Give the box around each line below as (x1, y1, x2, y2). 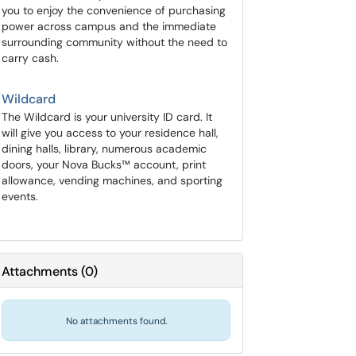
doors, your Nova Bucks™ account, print (2, 157, 206, 172)
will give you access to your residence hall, (2, 126, 219, 140)
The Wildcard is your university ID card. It (2, 110, 212, 124)
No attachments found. (65, 315, 167, 327)
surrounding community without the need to (2, 35, 227, 49)
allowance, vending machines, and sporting (2, 173, 222, 188)
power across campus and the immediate (2, 19, 216, 33)
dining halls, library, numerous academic (2, 141, 207, 156)
